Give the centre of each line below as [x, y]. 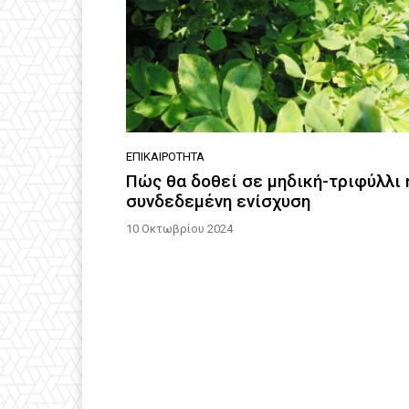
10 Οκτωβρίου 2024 [179, 228]
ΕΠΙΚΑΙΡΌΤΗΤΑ [165, 156]
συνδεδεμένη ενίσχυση [218, 201]
